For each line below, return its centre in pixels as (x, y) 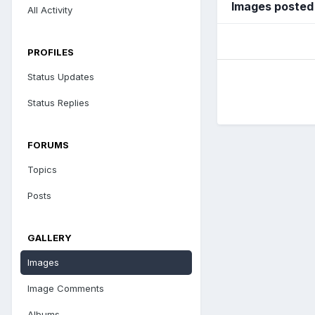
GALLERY (50, 237)
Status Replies (58, 102)
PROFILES (51, 52)
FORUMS (48, 144)
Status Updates (61, 76)
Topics (42, 169)
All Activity (50, 9)
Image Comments (66, 288)
